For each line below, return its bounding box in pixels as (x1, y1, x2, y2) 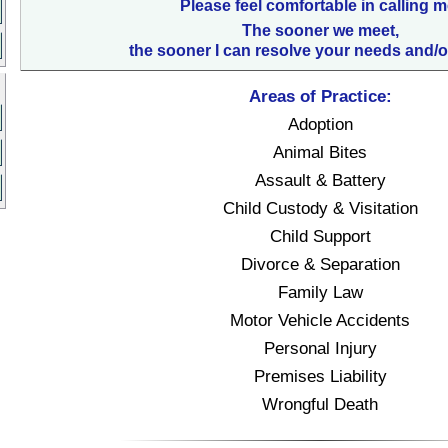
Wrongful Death (262, 394, 378, 414)
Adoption (287, 114, 353, 134)
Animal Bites (273, 142, 367, 162)
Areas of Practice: (248, 86, 392, 106)
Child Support (269, 226, 371, 246)
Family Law (277, 282, 363, 302)
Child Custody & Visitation (222, 198, 418, 218)
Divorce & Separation (240, 254, 400, 274)
